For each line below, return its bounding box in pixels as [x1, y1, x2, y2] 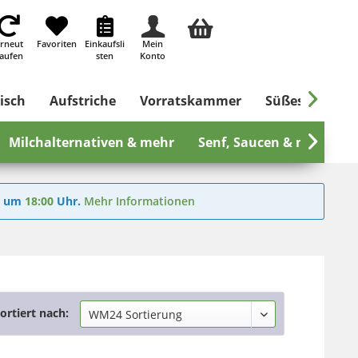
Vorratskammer [140, 92, 241, 109]
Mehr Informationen [83, 193, 195, 209]
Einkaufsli [85, 38, 125, 50]
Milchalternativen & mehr [9, 133, 174, 151]
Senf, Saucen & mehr [198, 133, 330, 151]
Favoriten [37, 38, 78, 50]
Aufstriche [50, 92, 116, 109]
